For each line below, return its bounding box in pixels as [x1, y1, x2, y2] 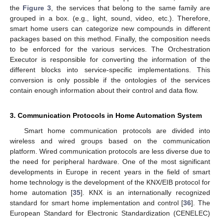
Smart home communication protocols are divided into [24, 127, 210, 135]
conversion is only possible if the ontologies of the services [10, 76, 210, 84]
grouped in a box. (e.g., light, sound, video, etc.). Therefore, [10, 14, 210, 23]
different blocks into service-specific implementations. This [10, 66, 210, 74]
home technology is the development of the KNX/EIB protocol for [10, 178, 210, 187]
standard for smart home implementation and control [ [10, 199, 184, 207]
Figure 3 [23, 4, 52, 12]
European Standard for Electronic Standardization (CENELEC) [10, 209, 210, 218]
